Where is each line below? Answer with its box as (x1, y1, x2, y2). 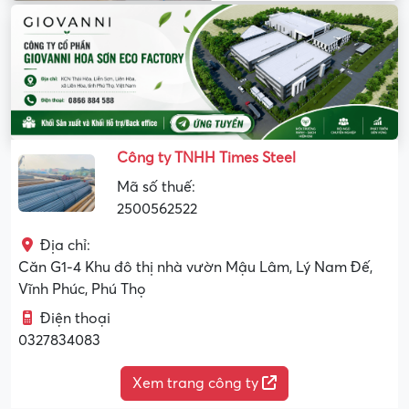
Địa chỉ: (40, 236, 90, 254)
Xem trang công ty (132, 374, 262, 392)
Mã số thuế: (117, 178, 195, 195)
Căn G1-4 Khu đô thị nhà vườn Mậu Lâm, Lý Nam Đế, (18, 258, 372, 276)
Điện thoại (40, 309, 110, 327)
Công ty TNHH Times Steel (117, 149, 296, 166)
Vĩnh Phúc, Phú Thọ (18, 280, 146, 298)
